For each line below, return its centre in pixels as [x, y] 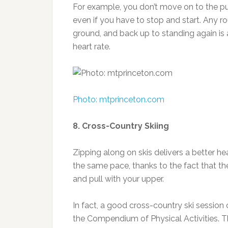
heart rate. [92, 47]
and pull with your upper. [118, 179]
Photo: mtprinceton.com [119, 99]
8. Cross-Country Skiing [121, 126]
